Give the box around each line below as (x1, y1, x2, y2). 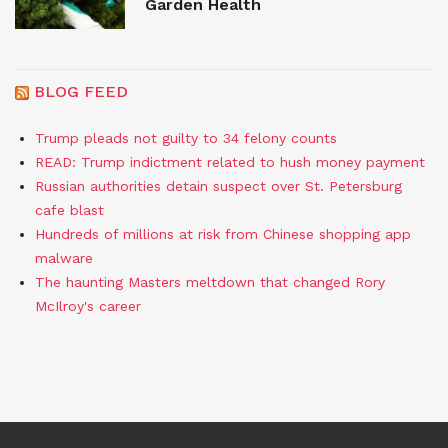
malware (35, 250, 93, 267)
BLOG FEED (34, 82, 128, 102)
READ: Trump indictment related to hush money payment (35, 154, 425, 171)
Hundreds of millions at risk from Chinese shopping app (35, 226, 411, 243)
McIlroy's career (35, 298, 141, 315)
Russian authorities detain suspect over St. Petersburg (35, 178, 402, 195)
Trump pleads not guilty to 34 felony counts (35, 130, 337, 147)
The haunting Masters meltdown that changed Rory (35, 274, 385, 291)
